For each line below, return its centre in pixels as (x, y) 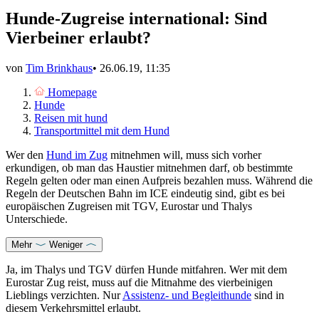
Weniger (66, 245)
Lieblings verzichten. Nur (64, 296)
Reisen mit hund (71, 118)
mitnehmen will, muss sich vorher (184, 155)
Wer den (26, 155)
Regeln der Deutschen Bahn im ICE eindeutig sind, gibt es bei (145, 194)
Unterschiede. (37, 219)
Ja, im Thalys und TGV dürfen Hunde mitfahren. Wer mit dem (146, 270)
